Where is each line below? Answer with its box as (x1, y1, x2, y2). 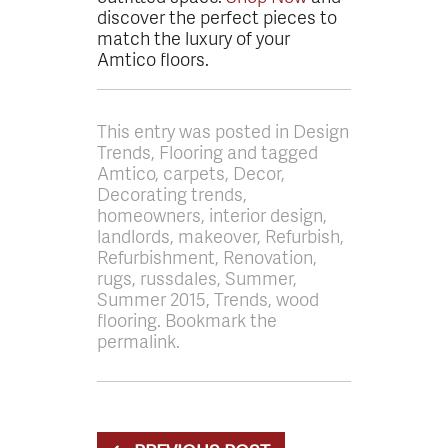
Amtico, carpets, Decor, (97, 159, 286, 185)
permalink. (97, 327, 181, 353)
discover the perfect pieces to (97, 3, 338, 29)
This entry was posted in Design (97, 117, 350, 143)
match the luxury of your (97, 24, 291, 50)
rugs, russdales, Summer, (97, 264, 298, 290)
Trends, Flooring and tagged (97, 138, 319, 164)
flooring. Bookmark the (97, 306, 278, 332)
